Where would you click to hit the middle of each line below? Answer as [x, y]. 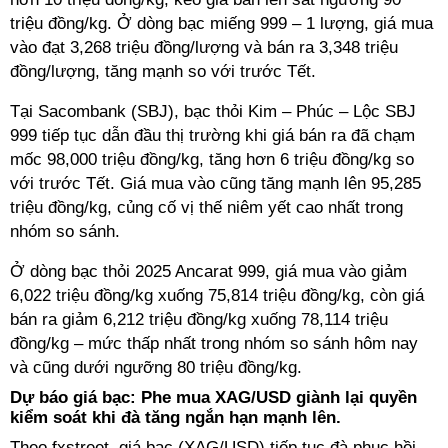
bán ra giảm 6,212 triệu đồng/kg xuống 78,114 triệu [199, 319]
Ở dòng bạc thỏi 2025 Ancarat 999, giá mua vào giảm [208, 271]
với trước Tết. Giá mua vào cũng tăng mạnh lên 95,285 [215, 183]
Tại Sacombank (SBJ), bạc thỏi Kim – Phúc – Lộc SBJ [213, 111]
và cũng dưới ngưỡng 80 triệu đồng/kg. [156, 367]
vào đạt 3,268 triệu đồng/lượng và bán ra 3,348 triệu [204, 47]
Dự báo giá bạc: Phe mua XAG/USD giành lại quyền [213, 397]
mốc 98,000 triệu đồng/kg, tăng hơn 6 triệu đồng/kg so [212, 159]
